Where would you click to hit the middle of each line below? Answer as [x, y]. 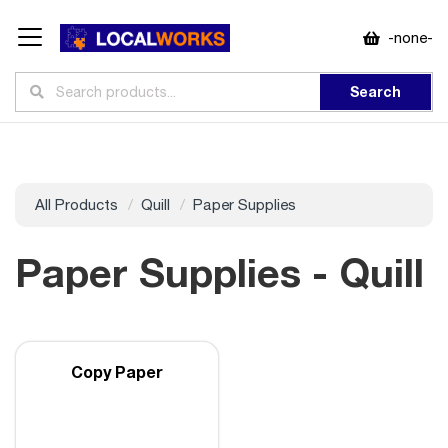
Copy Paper [117, 371]
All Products [76, 204]
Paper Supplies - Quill [219, 271]
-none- [410, 37]
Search [375, 91]
